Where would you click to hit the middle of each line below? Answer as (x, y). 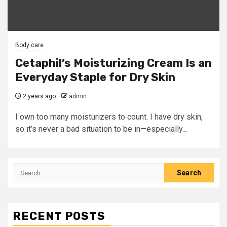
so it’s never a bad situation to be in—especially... (101, 129)
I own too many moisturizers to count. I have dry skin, (109, 117)
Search (26, 168)
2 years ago (39, 96)
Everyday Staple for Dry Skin (95, 77)
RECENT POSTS (59, 216)
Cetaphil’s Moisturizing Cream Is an (113, 63)
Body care (29, 45)
